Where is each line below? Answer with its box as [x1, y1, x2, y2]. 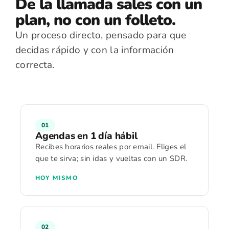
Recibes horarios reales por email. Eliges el [35, 142, 187, 152]
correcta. [15, 58, 55, 72]
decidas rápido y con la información [15, 43, 174, 57]
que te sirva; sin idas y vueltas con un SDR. [35, 153, 188, 164]
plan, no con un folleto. [15, 10, 175, 31]
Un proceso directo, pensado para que [15, 29, 187, 42]
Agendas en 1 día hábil [35, 129, 138, 143]
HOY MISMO [35, 174, 78, 182]
